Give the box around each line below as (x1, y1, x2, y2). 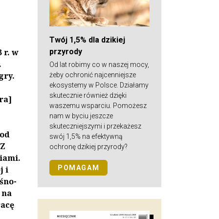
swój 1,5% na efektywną (49, 132, 123, 140)
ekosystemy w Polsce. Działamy (49, 81, 149, 89)
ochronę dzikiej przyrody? (49, 142, 128, 151)
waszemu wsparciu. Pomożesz (49, 101, 147, 109)
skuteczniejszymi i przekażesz (49, 122, 141, 130)
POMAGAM (58, 163, 100, 172)
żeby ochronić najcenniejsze (49, 70, 136, 79)
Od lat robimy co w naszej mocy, (49, 60, 149, 68)
